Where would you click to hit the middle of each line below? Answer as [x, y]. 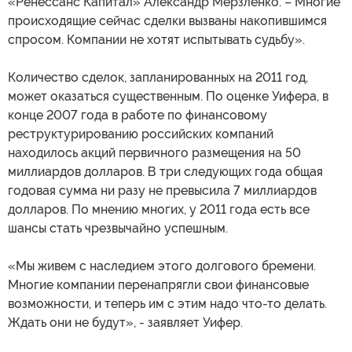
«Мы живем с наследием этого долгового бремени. [162, 266]
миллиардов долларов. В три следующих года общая [165, 172]
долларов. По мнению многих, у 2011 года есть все [159, 210]
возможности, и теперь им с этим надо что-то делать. [167, 304]
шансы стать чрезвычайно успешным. [118, 229]
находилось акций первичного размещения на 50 [154, 153]
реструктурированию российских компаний [141, 134]
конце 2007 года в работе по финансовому [137, 115]
